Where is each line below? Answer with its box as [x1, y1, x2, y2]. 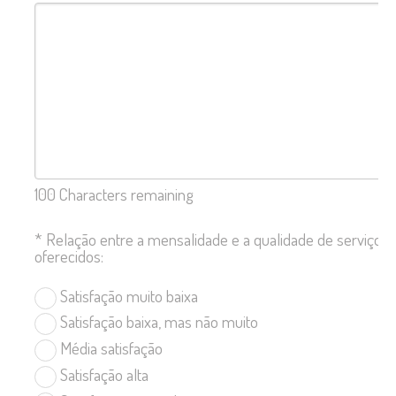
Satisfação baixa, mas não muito [57, 310, 258, 333]
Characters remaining [56, 182, 194, 205]
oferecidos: [34, 245, 103, 268]
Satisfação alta [57, 362, 148, 385]
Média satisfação [57, 337, 163, 360]
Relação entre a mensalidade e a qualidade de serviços [46, 228, 389, 251]
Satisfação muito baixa [57, 284, 198, 307]
